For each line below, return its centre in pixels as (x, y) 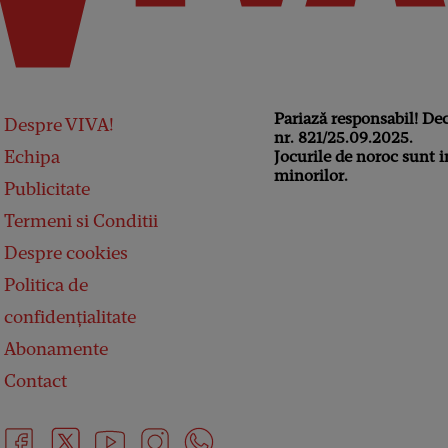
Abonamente (56, 349)
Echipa (32, 157)
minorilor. (311, 176)
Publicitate (47, 189)
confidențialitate (70, 317)
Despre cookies (66, 253)
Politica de (46, 285)
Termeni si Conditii (81, 221)
